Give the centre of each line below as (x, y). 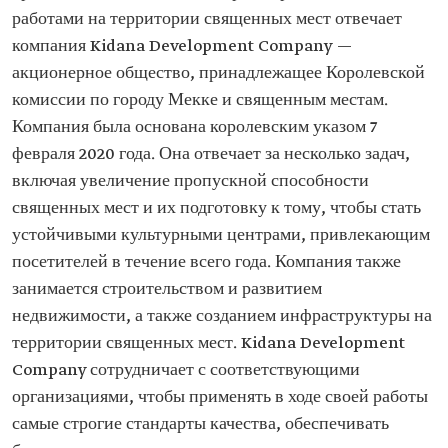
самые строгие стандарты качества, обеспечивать (200, 424)
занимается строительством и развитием (167, 289)
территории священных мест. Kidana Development (208, 343)
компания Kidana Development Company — (182, 46)
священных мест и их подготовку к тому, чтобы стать (216, 208)
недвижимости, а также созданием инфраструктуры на (222, 316)
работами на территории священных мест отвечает (207, 19)
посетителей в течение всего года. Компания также (206, 262)
